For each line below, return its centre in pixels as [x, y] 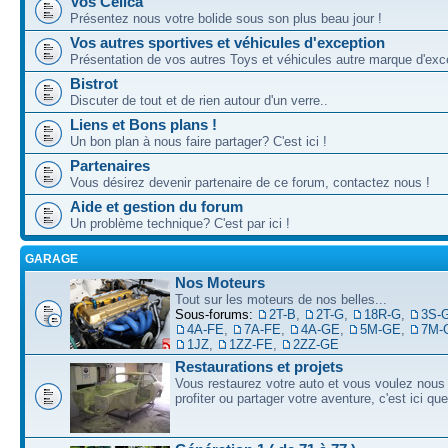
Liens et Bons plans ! [143, 124]
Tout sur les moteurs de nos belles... [281, 299]
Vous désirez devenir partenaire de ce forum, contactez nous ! [250, 182]
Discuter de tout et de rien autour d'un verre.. [199, 100]
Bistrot [94, 83]
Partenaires [110, 165]
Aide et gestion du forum [156, 206]
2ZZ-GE [316, 344]
